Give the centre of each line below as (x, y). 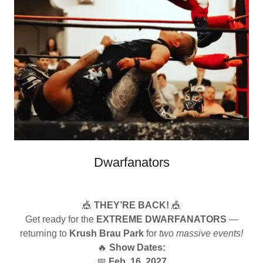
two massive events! (201, 234)
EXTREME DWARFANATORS (161, 220)
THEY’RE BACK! (131, 205)
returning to (45, 234)
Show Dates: (137, 248)
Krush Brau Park (107, 234)
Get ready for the (60, 220)
